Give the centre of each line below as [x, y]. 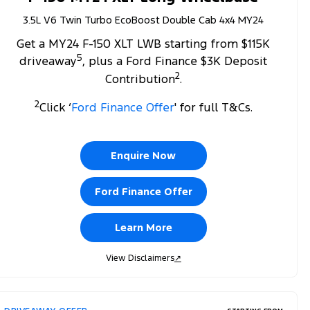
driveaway [48, 61]
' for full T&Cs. [213, 107]
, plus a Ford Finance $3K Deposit [175, 61]
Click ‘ [55, 107]
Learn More [143, 227]
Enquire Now [144, 155]
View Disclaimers [140, 258]
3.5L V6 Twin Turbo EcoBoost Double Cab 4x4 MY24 [144, 19]
